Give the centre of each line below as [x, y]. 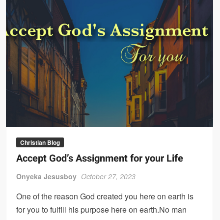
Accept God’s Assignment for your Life [100, 159]
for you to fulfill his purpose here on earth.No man [102, 210]
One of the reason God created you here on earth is [105, 196]
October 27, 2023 [109, 177]
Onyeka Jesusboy [47, 177]
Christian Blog [40, 143]
